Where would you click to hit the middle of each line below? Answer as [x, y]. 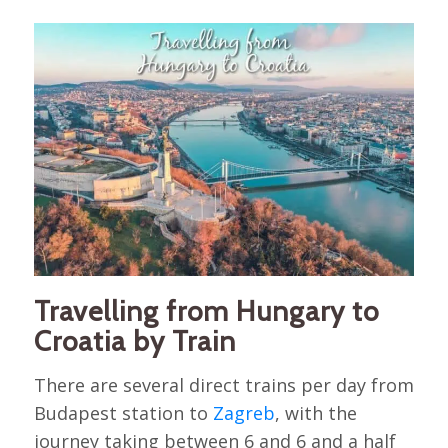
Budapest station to [123, 412]
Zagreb [243, 412]
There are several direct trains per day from [223, 384]
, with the [315, 412]
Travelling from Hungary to [206, 310]
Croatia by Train [134, 340]
